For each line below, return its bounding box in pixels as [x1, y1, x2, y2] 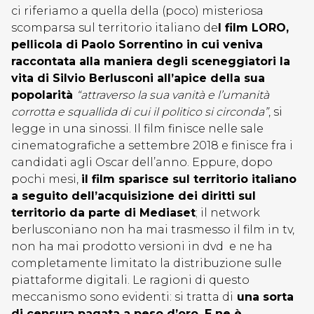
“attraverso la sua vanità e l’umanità [76, 88, 269, 102]
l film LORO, [218, 21, 289, 34]
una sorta [233, 290, 294, 303]
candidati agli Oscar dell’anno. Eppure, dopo [11, 156, 273, 169]
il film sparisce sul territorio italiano [81, 172, 296, 186]
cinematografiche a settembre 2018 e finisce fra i [11, 139, 293, 152]
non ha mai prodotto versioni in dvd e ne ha [11, 240, 273, 253]
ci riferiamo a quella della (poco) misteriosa [11, 4, 264, 18]
